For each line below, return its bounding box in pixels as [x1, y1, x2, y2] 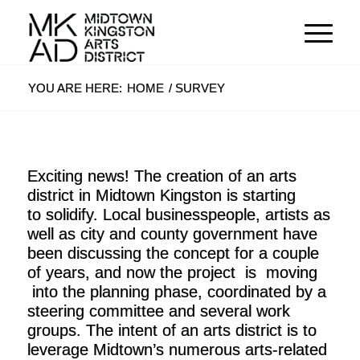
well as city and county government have [27, 225, 317, 243]
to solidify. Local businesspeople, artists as [27, 206, 330, 223]
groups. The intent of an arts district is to [27, 321, 317, 339]
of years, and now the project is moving [27, 264, 317, 281]
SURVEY [174, 81, 225, 95]
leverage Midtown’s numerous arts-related [27, 341, 327, 358]
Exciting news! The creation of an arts [27, 167, 297, 185]
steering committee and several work [27, 302, 290, 320]
